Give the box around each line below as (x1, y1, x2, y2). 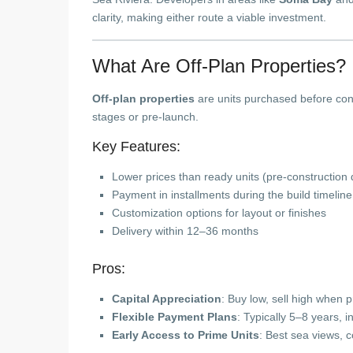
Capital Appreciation (112, 292, 221, 305)
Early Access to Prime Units (112, 329, 259, 341)
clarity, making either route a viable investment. (92, 11, 326, 24)
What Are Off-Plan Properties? (92, 55, 346, 76)
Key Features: (92, 139, 180, 154)
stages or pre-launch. (92, 110, 199, 123)
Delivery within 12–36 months (112, 225, 258, 237)
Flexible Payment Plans (112, 310, 237, 323)
